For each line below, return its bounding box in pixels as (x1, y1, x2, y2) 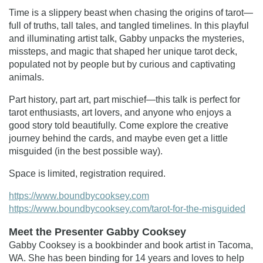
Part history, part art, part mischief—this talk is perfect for (9, 94, 240, 104)
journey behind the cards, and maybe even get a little (9, 133, 228, 143)
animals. (9, 72, 44, 82)
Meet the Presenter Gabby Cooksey (9, 225, 186, 238)
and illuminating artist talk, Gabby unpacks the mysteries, (9, 33, 244, 43)
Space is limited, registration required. (9, 168, 166, 178)
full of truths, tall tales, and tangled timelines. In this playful (9, 20, 249, 31)
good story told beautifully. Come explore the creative (9, 120, 228, 130)
